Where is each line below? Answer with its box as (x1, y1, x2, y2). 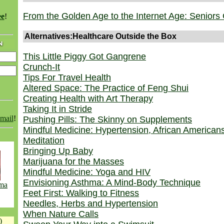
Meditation (23, 135, 64, 145)
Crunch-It (23, 62, 60, 72)
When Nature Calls (23, 209, 98, 219)
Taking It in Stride (23, 104, 92, 114)
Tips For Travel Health (23, 72, 111, 82)
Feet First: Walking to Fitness (23, 188, 139, 198)
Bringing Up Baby (23, 146, 93, 156)
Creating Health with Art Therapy (23, 93, 153, 103)
